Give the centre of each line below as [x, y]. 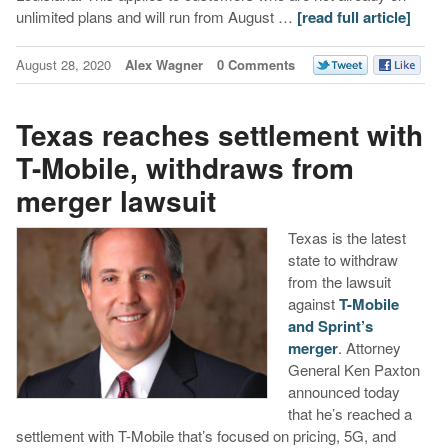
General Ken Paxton [353, 369]
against [313, 303]
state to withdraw [342, 259]
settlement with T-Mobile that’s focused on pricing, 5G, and [205, 435]
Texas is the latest [346, 237]
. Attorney [369, 347]
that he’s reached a [349, 413]
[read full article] [353, 17]
